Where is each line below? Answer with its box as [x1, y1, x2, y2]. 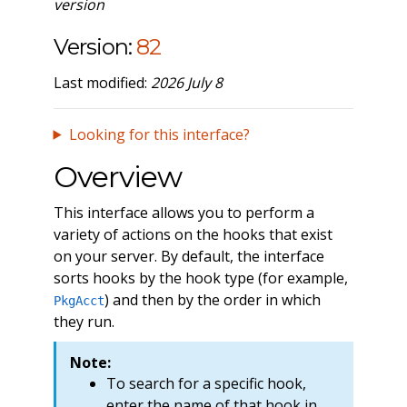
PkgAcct [53, 293, 104, 308]
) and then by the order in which [104, 289, 321, 310]
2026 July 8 [150, 72, 223, 93]
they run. [53, 311, 114, 332]
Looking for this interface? [68, 124, 250, 144]
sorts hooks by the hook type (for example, [53, 267, 348, 288]
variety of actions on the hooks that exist [53, 223, 333, 244]
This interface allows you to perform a [53, 202, 314, 223]
